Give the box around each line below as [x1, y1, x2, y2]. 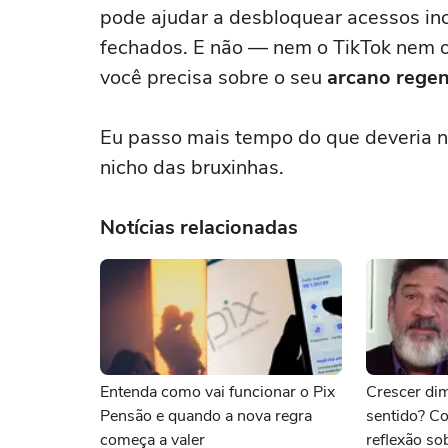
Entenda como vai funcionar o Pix [100, 381, 335, 403]
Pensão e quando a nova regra [100, 405, 312, 427]
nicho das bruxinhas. [100, 154, 284, 181]
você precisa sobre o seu [100, 64, 327, 91]
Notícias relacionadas [100, 214, 298, 241]
